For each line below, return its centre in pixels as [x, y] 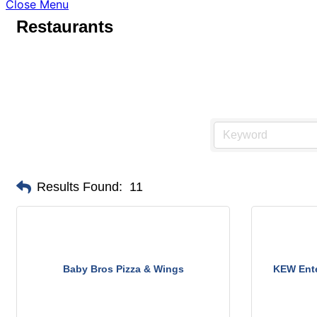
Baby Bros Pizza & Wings [123, 269]
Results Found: [80, 187]
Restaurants [65, 27]
